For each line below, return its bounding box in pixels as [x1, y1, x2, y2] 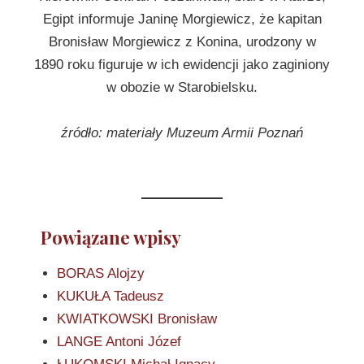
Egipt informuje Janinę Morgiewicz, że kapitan [42, 11, 322, 27]
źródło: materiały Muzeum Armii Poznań [61, 124, 303, 141]
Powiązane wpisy [41, 225, 181, 249]
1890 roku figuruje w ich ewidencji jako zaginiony [34, 56, 330, 72]
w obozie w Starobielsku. [106, 79, 258, 95]
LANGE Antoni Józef [57, 333, 181, 349]
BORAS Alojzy [57, 265, 145, 281]
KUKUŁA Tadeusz [57, 288, 164, 304]
